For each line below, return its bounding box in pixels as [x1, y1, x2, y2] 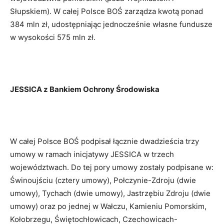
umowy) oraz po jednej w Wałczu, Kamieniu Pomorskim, [10, 201, 206, 211]
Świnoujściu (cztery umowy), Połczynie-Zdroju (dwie [10, 175, 196, 185]
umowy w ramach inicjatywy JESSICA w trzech [10, 149, 174, 159]
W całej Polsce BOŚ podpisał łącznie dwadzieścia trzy [10, 136, 199, 146]
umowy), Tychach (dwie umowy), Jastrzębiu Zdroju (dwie [10, 188, 210, 198]
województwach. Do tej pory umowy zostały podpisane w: [10, 162, 213, 172]
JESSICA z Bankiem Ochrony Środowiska [10, 84, 159, 94]
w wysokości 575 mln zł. [10, 32, 95, 42]
